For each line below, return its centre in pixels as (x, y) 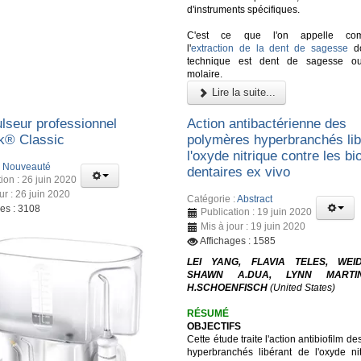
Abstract (255, 199)
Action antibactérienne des (267, 123)
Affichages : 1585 (238, 241)
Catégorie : (212, 199)
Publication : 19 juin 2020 (257, 212)
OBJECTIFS (214, 326)
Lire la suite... (243, 93)
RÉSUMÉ (208, 313)
